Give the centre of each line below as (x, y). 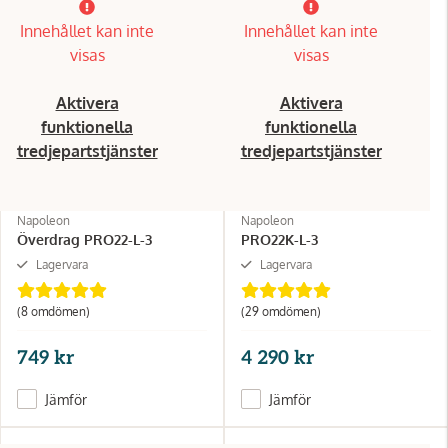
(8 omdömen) (53, 311)
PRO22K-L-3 (279, 239)
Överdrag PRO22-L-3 (84, 239)
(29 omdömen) (281, 311)
